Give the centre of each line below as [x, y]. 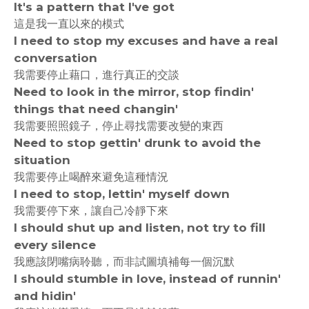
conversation [56, 58]
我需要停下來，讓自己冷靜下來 [91, 211]
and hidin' [45, 296]
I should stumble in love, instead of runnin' [147, 279]
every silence [55, 245]
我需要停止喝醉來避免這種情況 [91, 177]
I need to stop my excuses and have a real [146, 41]
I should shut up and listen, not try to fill [140, 228]
